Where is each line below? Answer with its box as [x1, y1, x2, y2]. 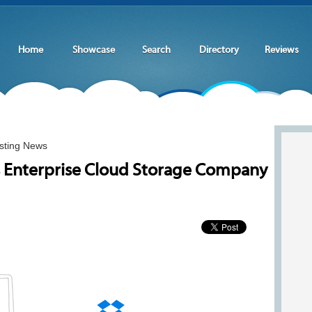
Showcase [72, 45, 115, 56]
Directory [198, 45, 239, 56]
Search [141, 45, 171, 56]
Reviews [264, 45, 299, 56]
